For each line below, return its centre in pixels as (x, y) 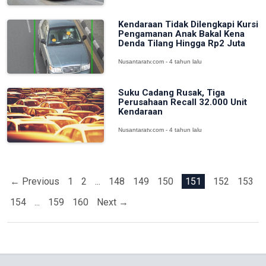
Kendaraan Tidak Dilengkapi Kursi (188, 24)
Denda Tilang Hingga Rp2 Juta (181, 43)
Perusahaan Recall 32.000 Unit (182, 102)
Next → (113, 202)
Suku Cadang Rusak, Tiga (171, 93)
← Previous (35, 181)
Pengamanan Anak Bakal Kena (181, 34)
